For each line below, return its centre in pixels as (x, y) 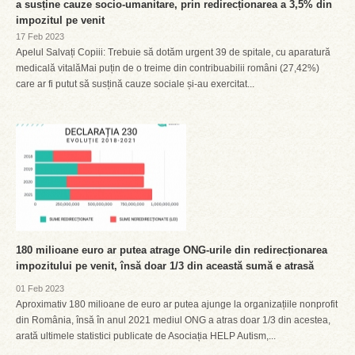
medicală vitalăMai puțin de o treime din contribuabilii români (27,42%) (168, 68)
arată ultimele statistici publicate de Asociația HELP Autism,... (146, 336)
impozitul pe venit (60, 20)
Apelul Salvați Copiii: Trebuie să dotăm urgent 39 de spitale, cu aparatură (173, 52)
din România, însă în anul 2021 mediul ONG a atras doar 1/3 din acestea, (173, 320)
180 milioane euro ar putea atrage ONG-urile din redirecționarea (172, 250)
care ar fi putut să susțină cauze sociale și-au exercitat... (135, 84)
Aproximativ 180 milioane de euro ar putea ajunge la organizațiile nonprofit (177, 304)
